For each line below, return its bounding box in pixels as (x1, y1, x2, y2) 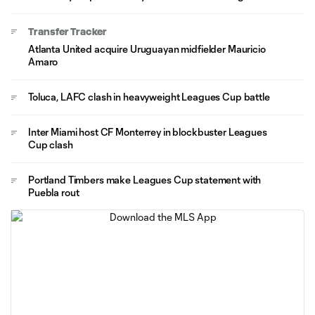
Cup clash (28, 138, 73, 150)
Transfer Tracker (28, 26, 107, 37)
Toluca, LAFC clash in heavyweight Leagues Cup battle (28, 90, 270, 103)
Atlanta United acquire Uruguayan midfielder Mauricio (28, 42, 266, 55)
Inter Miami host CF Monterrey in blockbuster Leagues (28, 125, 267, 138)
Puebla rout (28, 186, 79, 198)
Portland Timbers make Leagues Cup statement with (28, 173, 262, 186)
